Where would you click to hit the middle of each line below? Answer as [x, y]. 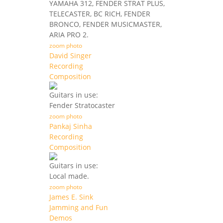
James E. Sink [71, 197]
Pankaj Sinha [71, 126]
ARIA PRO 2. [69, 35]
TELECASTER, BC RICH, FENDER [100, 14]
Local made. [69, 176]
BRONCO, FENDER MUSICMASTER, [106, 24]
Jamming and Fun [79, 208]
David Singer [70, 56]
